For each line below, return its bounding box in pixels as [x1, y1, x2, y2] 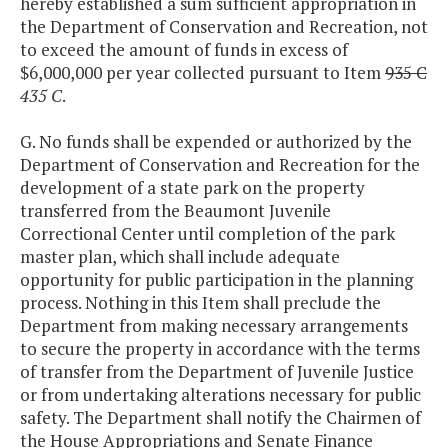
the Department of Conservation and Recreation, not [20, 15, 428, 39]
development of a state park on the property [20, 176, 365, 200]
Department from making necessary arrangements [20, 314, 408, 338]
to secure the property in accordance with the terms [20, 337, 420, 361]
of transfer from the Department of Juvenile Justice [20, 360, 414, 384]
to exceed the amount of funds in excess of [20, 38, 348, 62]
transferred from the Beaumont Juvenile [20, 199, 331, 223]
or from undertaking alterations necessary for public [20, 383, 421, 407]
